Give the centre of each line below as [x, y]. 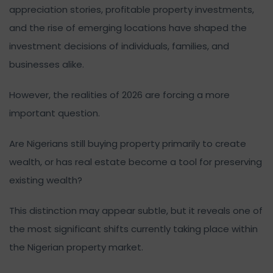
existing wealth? [46, 180]
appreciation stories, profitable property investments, [132, 9]
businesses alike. [47, 64]
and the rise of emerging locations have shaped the [128, 27]
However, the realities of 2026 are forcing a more [119, 94]
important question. [55, 113]
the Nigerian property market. [76, 247]
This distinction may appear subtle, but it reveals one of [136, 210]
